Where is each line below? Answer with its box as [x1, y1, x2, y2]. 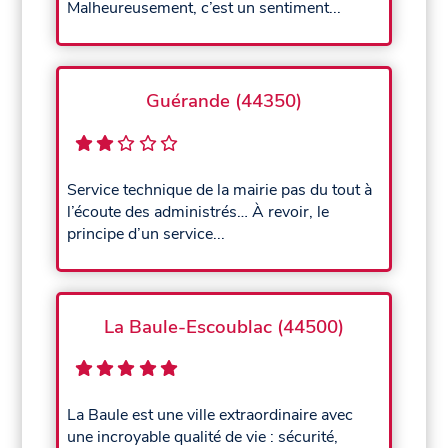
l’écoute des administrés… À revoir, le [67, 200, 330, 223]
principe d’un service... [67, 222, 226, 245]
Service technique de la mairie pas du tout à [67, 178, 373, 201]
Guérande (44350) [145, 88, 302, 115]
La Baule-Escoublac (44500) [103, 313, 344, 340]
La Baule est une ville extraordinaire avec [67, 404, 354, 427]
